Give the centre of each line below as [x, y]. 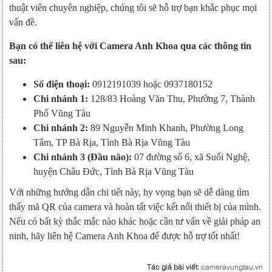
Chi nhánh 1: [61, 99]
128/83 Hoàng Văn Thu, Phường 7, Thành [172, 99]
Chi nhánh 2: [61, 128]
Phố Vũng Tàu [62, 114]
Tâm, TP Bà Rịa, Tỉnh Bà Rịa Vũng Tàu [112, 143]
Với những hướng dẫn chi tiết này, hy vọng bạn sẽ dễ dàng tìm [129, 192]
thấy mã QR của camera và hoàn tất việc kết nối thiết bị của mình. [135, 207]
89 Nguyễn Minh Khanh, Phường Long [166, 128]
